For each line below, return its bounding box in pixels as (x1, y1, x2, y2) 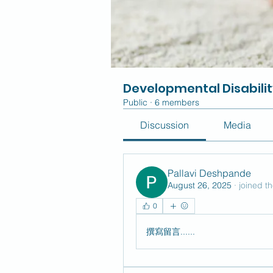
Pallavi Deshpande (168, 167, 251, 179)
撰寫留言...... (146, 225, 195, 237)
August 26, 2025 (168, 180, 232, 191)
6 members (155, 97, 199, 108)
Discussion (140, 119, 190, 131)
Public (123, 97, 147, 108)
